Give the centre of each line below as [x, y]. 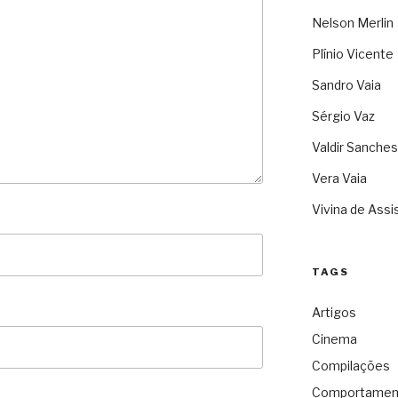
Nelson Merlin [352, 23]
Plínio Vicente [352, 54]
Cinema [334, 339]
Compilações [350, 366]
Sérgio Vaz [343, 116]
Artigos [334, 313]
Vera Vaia [339, 179]
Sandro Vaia [346, 85]
